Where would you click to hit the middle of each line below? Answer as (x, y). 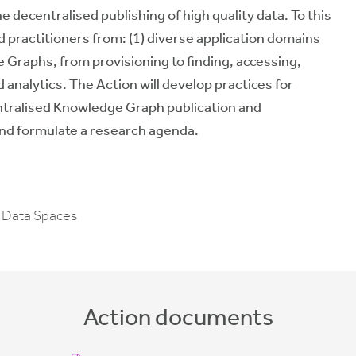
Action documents (178, 317)
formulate (47, 130)
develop (187, 84)
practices (244, 84)
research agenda (142, 130)
